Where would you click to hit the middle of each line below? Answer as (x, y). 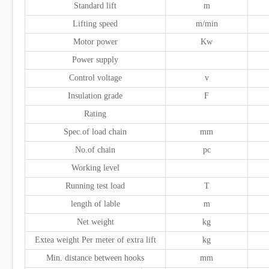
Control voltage (95, 78)
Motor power (95, 42)
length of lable (95, 204)
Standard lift (95, 6)
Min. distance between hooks (95, 258)
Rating (95, 114)
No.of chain (95, 150)
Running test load (95, 186)
